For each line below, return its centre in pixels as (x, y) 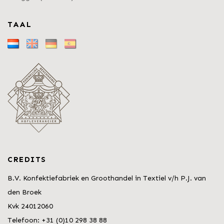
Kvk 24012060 (30, 206)
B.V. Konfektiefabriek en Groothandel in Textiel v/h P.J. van (107, 178)
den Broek (24, 192)
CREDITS (27, 160)
